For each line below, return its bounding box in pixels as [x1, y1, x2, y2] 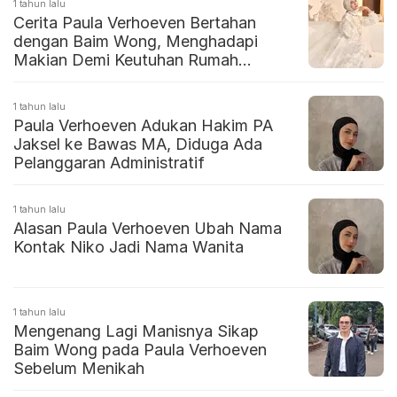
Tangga [13, 69, 69, 89]
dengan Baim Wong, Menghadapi [13, 32, 258, 51]
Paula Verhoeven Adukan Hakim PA [13, 116, 273, 136]
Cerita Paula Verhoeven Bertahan [13, 13, 256, 33]
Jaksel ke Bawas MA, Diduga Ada [13, 135, 262, 154]
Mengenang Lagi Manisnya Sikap [13, 322, 259, 341]
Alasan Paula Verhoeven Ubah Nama [13, 219, 282, 238]
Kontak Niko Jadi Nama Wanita [13, 237, 244, 257]
